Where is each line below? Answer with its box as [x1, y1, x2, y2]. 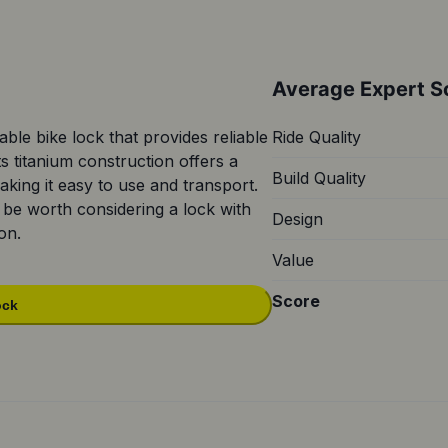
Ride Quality [272, 126, 361, 147]
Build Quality [272, 167, 366, 188]
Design [272, 208, 323, 229]
